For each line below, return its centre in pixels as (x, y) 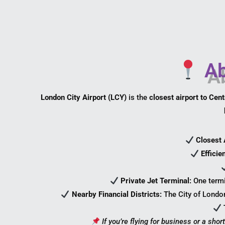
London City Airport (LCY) (84, 98)
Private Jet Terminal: (157, 181)
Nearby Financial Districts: (117, 195)
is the (138, 98)
